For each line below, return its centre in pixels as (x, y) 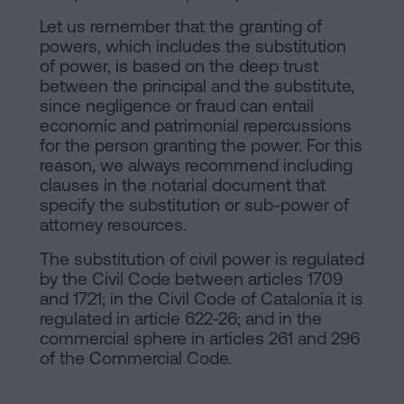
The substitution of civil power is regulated (202, 259)
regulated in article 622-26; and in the (181, 319)
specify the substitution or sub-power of (194, 205)
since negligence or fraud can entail (177, 106)
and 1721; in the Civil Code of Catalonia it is (202, 299)
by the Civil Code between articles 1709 (191, 279)
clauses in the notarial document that (183, 185)
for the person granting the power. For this (201, 146)
